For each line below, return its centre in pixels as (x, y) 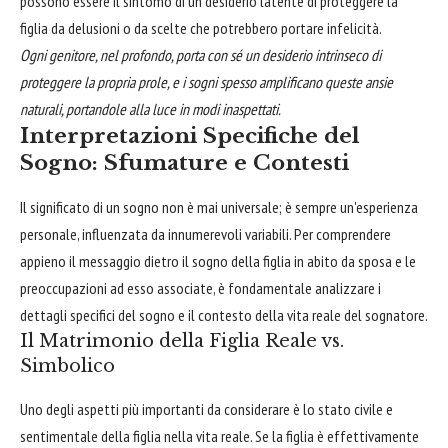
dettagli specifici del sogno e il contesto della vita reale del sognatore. (224, 315)
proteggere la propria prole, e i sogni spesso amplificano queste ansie (206, 81)
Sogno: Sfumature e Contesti (184, 162)
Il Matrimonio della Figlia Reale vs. (182, 341)
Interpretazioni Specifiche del (190, 135)
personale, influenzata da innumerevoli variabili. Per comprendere (205, 234)
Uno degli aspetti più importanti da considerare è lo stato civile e (206, 409)
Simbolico (67, 366)
